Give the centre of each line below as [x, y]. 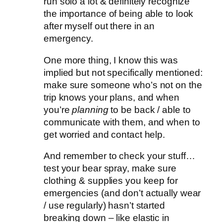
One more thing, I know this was [111, 60]
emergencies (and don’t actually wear [122, 193]
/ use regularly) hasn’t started [104, 206]
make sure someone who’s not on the [123, 85]
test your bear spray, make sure [110, 168]
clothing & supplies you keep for [111, 181]
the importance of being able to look [119, 14]
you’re [58, 110]
